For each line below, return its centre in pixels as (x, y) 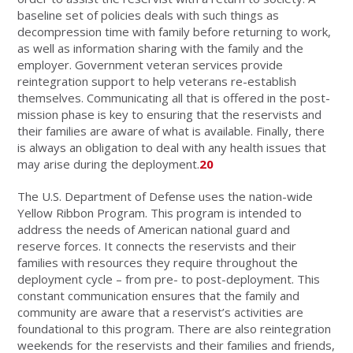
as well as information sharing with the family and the (161, 48)
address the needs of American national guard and (154, 229)
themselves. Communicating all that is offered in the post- (174, 97)
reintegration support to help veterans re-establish (157, 81)
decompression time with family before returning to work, (175, 31)
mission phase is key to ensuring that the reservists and (170, 114)
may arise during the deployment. (109, 163)
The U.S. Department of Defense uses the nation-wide (165, 196)
